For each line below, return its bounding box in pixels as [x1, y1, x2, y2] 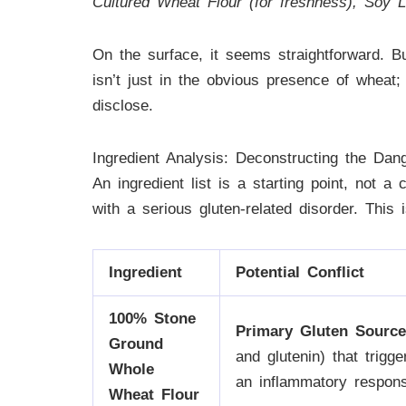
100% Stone [109, 309, 196, 327]
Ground [109, 334, 163, 353]
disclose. [92, 97, 153, 114]
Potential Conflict [236, 263, 364, 281]
